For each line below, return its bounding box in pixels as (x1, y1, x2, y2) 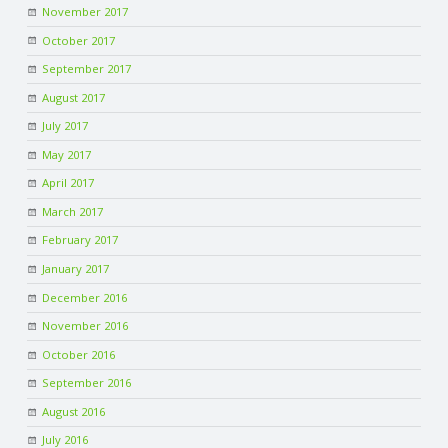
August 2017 (42, 89, 106, 105)
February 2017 (42, 232, 119, 248)
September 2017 (42, 61, 132, 77)
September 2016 (42, 375, 132, 391)
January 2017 (42, 261, 110, 276)
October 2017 (42, 32, 116, 48)
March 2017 (42, 203, 104, 219)
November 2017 (42, 3, 129, 19)
